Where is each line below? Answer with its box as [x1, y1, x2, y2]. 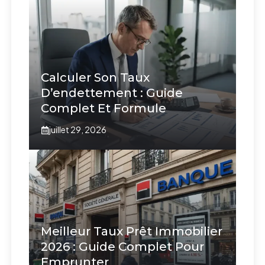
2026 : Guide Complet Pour [41, 240, 205, 254]
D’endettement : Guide [41, 86, 183, 101]
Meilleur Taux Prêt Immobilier [41, 224, 223, 239]
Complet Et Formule [41, 101, 167, 116]
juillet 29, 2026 [49, 124, 107, 135]
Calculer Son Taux [41, 70, 150, 85]
